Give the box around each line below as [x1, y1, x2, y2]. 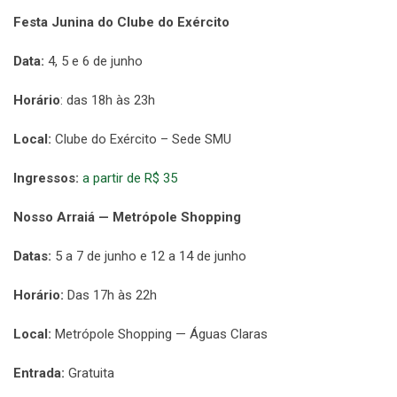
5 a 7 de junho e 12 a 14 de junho [51, 248, 246, 265]
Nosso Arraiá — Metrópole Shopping [13, 209, 241, 226]
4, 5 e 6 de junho [44, 53, 143, 70]
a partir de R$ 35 [82, 170, 177, 187]
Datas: [13, 248, 51, 265]
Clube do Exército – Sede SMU [51, 131, 231, 148]
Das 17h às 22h [64, 287, 157, 304]
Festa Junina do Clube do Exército [13, 14, 230, 31]
